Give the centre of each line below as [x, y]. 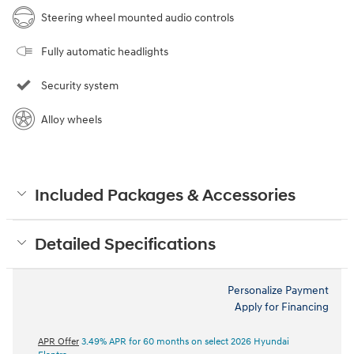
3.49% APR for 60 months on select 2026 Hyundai [184, 341]
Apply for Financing [282, 307]
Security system [80, 85]
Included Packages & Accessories [165, 196]
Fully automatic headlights [105, 51]
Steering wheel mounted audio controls [137, 17]
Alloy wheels [72, 119]
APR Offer [58, 341]
